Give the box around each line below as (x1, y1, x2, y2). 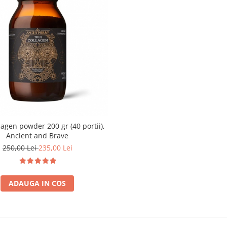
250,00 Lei (2, 142, 39, 153)
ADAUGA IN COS (9, 178, 66, 188)
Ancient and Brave (6, 130, 69, 140)
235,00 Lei (38, 142, 72, 153)
